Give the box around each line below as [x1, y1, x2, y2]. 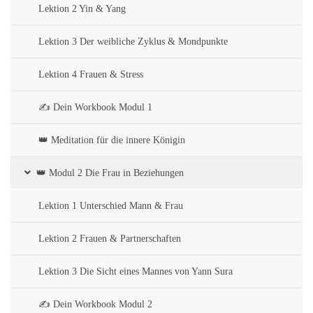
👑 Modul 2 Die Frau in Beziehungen [36, 168, 184, 178]
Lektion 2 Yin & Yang [38, 3, 126, 14]
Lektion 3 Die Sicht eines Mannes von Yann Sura [38, 266, 233, 277]
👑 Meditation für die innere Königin [38, 135, 185, 145]
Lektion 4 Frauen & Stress [38, 69, 143, 80]
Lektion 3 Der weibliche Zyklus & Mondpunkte [38, 36, 228, 47]
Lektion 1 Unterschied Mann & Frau [38, 201, 183, 211]
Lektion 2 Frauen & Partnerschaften [38, 233, 181, 244]
